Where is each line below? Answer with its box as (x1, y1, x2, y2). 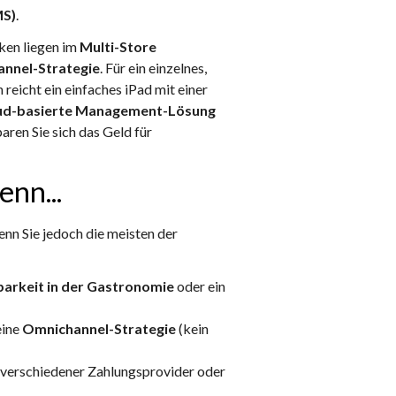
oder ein (174, 278, 225, 295)
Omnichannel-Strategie (22, 320, 176, 338)
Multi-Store (80, 38, 156, 56)
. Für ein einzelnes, (100, 59, 207, 77)
